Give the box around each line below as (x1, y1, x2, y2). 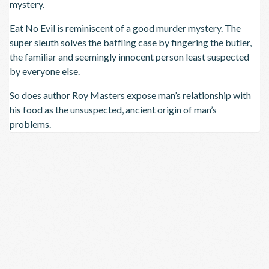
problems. (10, 118, 51, 130)
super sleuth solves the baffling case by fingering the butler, (10, 36, 252, 48)
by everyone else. (10, 65, 80, 77)
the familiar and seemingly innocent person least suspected (10, 50, 249, 62)
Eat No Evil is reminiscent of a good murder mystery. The (10, 22, 241, 34)
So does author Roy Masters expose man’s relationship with (10, 89, 251, 101)
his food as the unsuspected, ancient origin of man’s (10, 103, 217, 115)
